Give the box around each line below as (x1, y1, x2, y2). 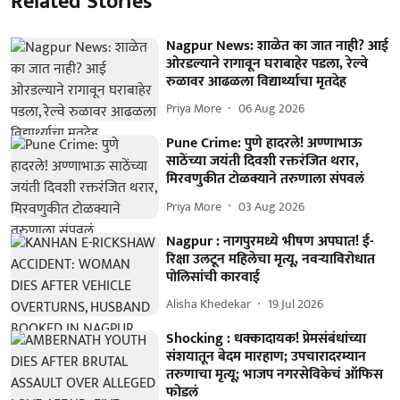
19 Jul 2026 (268, 294, 324, 315)
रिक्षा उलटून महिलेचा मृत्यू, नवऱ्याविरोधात (166, 246, 376, 271)
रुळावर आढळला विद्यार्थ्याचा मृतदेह (166, 69, 347, 94)
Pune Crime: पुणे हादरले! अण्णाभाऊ (166, 131, 363, 156)
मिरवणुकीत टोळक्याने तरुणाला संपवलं (166, 167, 365, 192)
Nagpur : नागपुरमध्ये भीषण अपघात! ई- (166, 229, 374, 254)
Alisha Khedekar (166, 294, 252, 315)
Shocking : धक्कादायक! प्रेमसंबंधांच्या (166, 327, 367, 352)
